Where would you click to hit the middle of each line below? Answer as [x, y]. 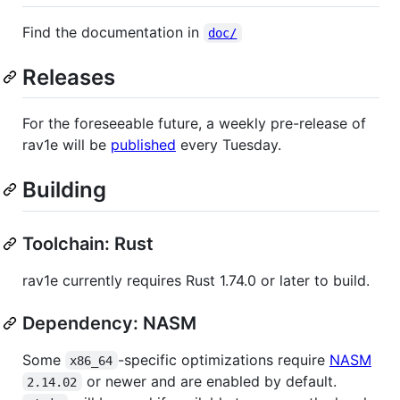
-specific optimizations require [223, 359]
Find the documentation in [113, 33]
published [143, 145]
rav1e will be [67, 145]
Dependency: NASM [109, 323]
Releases [69, 78]
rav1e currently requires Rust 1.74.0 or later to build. [196, 280]
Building [64, 190]
